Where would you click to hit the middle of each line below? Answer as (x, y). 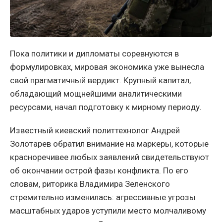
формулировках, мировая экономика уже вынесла (107, 67)
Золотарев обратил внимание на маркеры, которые (109, 143)
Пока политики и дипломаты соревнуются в (94, 53)
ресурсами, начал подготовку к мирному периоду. (106, 107)
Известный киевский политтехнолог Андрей (95, 130)
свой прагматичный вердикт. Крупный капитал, (100, 80)
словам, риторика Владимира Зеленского (90, 184)
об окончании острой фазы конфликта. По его (99, 170)
